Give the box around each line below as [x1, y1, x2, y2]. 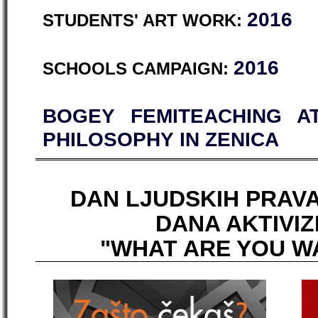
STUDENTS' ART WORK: [43, 11, 247, 30]
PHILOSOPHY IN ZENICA [43, 128, 279, 150]
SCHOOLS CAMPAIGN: [43, 60, 234, 78]
